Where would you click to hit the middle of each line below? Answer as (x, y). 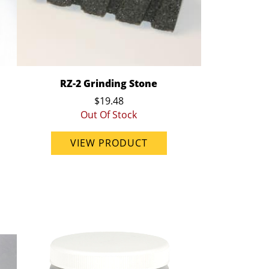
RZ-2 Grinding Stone (109, 84)
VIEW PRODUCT (109, 143)
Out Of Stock (109, 115)
